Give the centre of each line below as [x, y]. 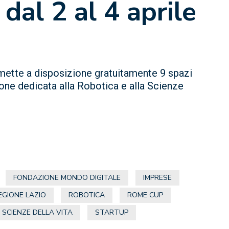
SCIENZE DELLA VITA [38, 212]
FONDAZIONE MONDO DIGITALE [67, 178]
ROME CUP [145, 195]
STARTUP [112, 212]
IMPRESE [158, 178]
